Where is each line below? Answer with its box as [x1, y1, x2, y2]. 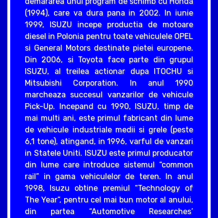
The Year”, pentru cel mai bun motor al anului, [25, 195, 193, 204]
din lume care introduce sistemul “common [25, 160, 193, 169]
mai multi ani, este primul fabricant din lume [25, 113, 193, 123]
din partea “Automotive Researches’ [25, 207, 193, 216]
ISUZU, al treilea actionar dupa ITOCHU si [25, 67, 193, 76]
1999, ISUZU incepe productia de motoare [25, 20, 193, 29]
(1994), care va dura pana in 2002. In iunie [25, 8, 193, 18]
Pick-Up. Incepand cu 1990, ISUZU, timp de [25, 102, 193, 111]
